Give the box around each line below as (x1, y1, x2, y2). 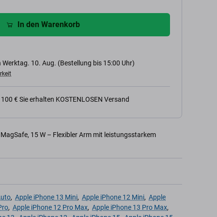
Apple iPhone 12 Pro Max (13, 203, 88, 211)
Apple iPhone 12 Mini (82, 193, 144, 201)
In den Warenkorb (17, 20, 80, 29)
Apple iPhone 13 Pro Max (92, 203, 167, 211)
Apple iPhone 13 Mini (15, 193, 77, 201)
